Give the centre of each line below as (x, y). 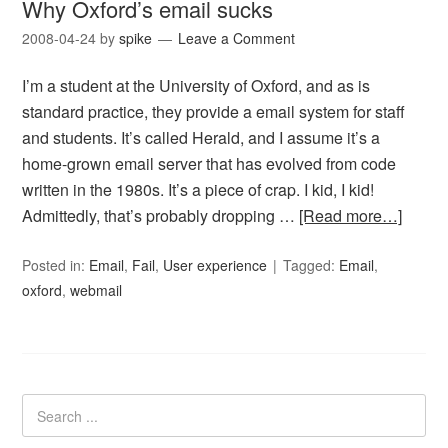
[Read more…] (351, 215)
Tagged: (311, 265)
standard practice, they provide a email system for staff (214, 111)
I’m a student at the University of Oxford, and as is (196, 85)
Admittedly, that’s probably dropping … (161, 215)
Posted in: (56, 265)
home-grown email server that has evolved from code (209, 163)
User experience (215, 265)
